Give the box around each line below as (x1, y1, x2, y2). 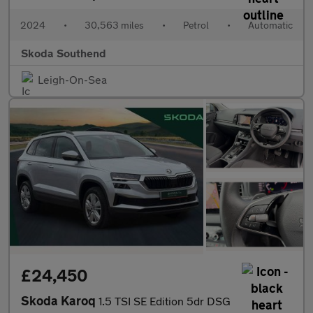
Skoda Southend (21, 46, 106, 60)
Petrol (183, 19, 209, 31)
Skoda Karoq (21, 293, 99, 309)
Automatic (248, 19, 293, 31)
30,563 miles (85, 19, 144, 31)
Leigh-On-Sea (38, 73, 107, 87)
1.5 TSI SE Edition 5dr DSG (99, 294, 231, 308)
